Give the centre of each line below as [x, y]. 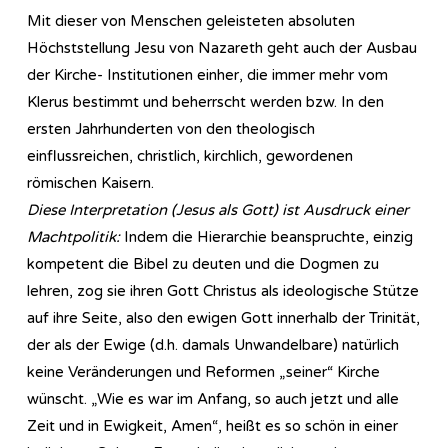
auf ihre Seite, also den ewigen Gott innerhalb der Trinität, [223, 317]
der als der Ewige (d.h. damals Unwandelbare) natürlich [213, 344]
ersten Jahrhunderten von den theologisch [171, 128]
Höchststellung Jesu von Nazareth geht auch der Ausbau [222, 47]
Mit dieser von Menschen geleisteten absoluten [191, 20]
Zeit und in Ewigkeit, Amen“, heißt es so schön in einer [212, 425]
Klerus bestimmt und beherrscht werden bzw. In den [205, 101]
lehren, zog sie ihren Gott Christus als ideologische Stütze [223, 290]
